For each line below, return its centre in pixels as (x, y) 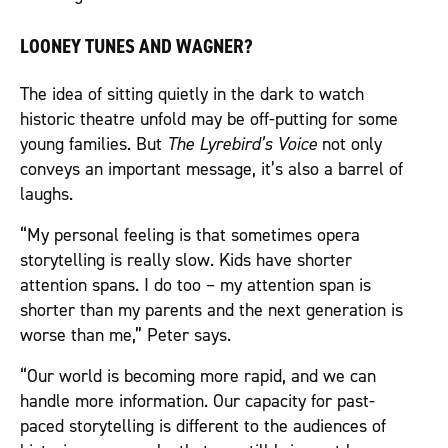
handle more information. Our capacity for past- (197, 402)
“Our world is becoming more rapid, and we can (198, 377)
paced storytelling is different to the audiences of (203, 427)
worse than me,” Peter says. (125, 336)
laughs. (46, 195)
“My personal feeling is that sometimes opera (190, 236)
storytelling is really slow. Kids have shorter (186, 261)
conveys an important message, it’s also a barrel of (211, 170)
